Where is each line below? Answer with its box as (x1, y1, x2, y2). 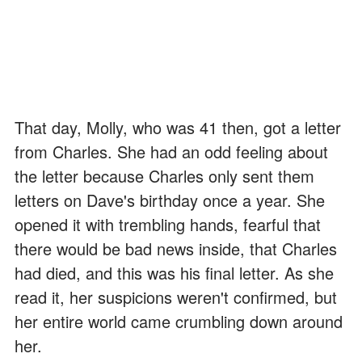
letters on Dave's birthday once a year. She (15, 187, 325, 212)
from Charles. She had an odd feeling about (15, 139, 328, 163)
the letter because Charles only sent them (15, 163, 314, 187)
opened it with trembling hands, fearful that (15, 212, 321, 236)
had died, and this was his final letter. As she (15, 260, 334, 284)
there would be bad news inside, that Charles (15, 236, 337, 260)
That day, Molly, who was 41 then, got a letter (15, 115, 341, 139)
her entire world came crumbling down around (15, 309, 343, 333)
